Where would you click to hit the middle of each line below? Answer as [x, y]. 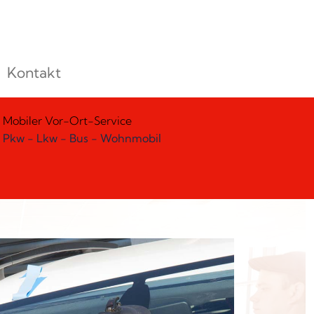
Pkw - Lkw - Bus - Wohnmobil [82, 138]
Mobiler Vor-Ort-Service [67, 121]
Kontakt [34, 73]
